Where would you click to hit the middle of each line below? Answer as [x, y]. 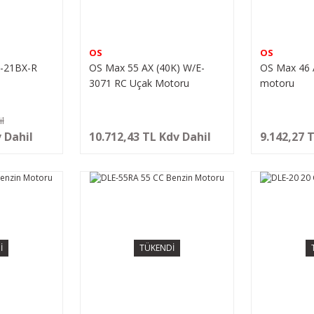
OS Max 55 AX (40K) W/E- [146, 67]
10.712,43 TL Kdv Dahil [150, 136]
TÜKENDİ [157, 247]
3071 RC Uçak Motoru [139, 83]
